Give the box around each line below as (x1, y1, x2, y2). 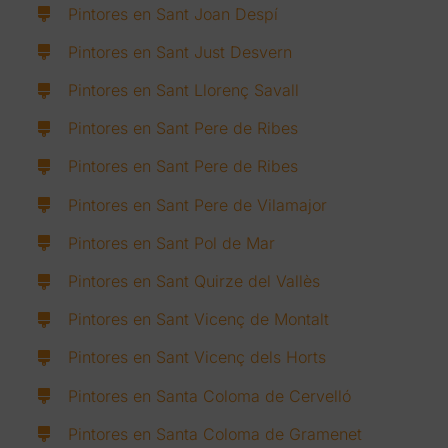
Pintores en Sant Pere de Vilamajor (68, 194, 328, 215)
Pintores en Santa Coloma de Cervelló (68, 385, 352, 406)
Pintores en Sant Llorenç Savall (68, 80, 300, 101)
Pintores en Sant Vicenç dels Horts (68, 347, 327, 368)
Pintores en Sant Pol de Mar (68, 232, 276, 253)
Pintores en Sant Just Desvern (68, 41, 293, 62)
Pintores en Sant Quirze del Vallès (68, 271, 321, 292)
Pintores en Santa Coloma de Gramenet (68, 423, 363, 444)
